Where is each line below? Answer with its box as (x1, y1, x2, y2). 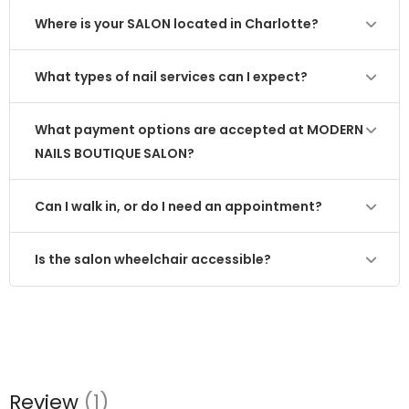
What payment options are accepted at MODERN (35, 121, 363, 139)
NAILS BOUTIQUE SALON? (35, 144, 194, 163)
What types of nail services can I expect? (35, 68, 308, 86)
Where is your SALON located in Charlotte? (35, 15, 319, 33)
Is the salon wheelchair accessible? (35, 250, 271, 268)
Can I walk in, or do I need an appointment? (35, 197, 322, 215)
